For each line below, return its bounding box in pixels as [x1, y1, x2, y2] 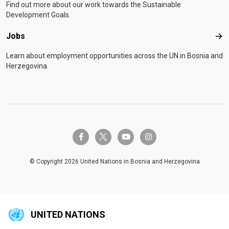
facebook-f [78, 133, 108, 141]
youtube [121, 133, 144, 141]
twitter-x [97, 130, 119, 138]
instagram [144, 133, 174, 141]
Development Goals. [6, 11, 71, 19]
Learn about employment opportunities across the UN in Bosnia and [6, 52, 223, 60]
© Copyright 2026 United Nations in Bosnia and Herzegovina [29, 158, 200, 166]
